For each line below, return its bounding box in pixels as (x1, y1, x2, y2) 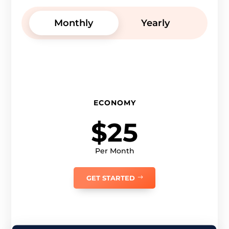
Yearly (141, 17, 170, 29)
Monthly (54, 17, 94, 29)
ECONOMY (93, 98, 136, 108)
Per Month (95, 146, 134, 156)
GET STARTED (86, 174, 135, 182)
